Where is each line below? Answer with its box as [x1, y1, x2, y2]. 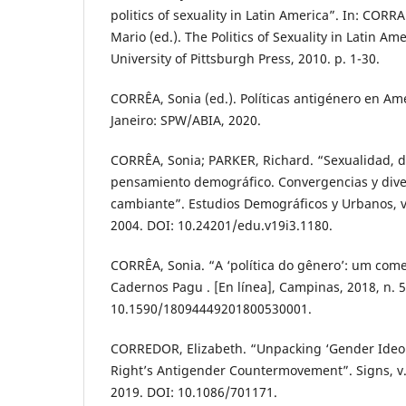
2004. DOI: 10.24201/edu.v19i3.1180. [111, 217, 333, 235]
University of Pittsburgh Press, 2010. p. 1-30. [111, 50, 380, 68]
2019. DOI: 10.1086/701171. [111, 383, 277, 401]
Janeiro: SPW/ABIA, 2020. [111, 111, 261, 130]
